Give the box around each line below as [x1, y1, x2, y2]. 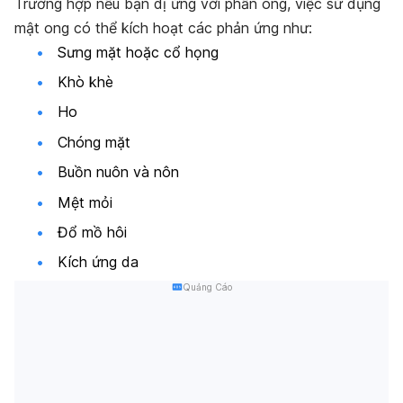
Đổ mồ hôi [58, 222, 127, 241]
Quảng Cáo [182, 281, 232, 292]
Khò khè [58, 73, 113, 92]
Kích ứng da [58, 253, 139, 272]
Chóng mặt [58, 132, 130, 151]
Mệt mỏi [58, 193, 112, 211]
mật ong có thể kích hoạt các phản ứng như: [14, 18, 312, 37]
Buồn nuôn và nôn [58, 163, 179, 182]
